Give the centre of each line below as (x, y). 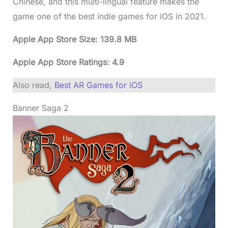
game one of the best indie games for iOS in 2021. (109, 16)
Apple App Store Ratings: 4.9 (68, 62)
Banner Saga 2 (40, 108)
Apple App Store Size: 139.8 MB (74, 39)
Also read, (33, 85)
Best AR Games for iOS (98, 85)
